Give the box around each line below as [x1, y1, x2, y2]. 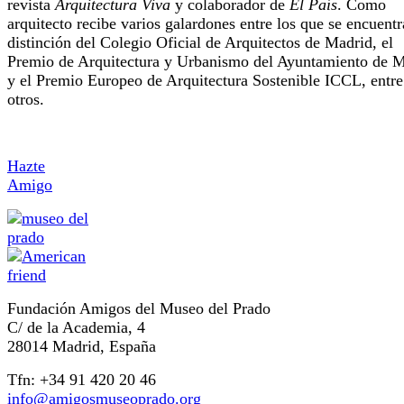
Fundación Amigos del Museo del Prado [7, 299, 271, 318]
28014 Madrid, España [7, 337, 156, 356]
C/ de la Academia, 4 [7, 318, 145, 337]
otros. [7, 90, 44, 109]
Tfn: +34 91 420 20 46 [7, 371, 156, 390]
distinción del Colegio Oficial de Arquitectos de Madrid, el [7, 33, 393, 52]
